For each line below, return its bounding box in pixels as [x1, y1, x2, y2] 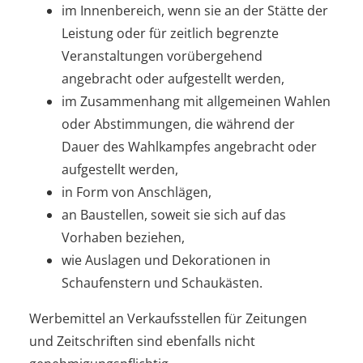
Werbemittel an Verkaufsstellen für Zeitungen [29, 309, 307, 327]
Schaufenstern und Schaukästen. [62, 273, 263, 292]
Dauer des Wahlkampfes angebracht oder [62, 137, 317, 156]
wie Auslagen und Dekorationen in [62, 250, 271, 269]
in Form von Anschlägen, [62, 182, 211, 201]
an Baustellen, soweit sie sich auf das [62, 205, 286, 224]
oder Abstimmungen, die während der [62, 114, 295, 133]
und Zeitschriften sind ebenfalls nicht [29, 331, 255, 350]
